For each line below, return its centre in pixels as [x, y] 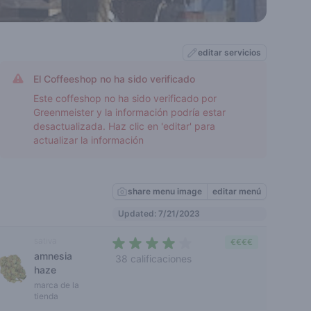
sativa [46, 241]
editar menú [237, 191]
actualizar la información [89, 140]
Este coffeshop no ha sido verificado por [125, 98]
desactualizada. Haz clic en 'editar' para [124, 126]
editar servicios [229, 52]
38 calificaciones [153, 259]
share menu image [165, 191]
